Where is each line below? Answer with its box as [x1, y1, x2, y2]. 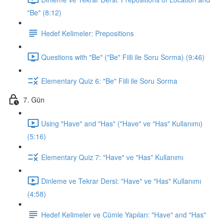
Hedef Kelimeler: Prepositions [41, 28, 134, 38]
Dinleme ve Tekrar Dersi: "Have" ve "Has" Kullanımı [41, 175, 201, 186]
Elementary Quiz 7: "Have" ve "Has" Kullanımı [41, 152, 183, 162]
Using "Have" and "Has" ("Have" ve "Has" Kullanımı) [41, 118, 203, 128]
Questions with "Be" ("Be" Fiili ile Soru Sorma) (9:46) [41, 52, 205, 62]
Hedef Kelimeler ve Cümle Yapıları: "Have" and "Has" [41, 209, 206, 220]
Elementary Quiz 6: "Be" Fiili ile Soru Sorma [41, 75, 177, 86]
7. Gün [23, 94, 45, 105]
